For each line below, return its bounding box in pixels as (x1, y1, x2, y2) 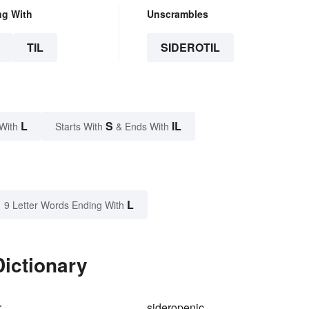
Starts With (55, 119, 106, 134)
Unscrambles (146, 7, 208, 21)
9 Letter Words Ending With (4, 198, 124, 212)
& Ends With (113, 119, 172, 134)
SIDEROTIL (160, 39, 220, 56)
